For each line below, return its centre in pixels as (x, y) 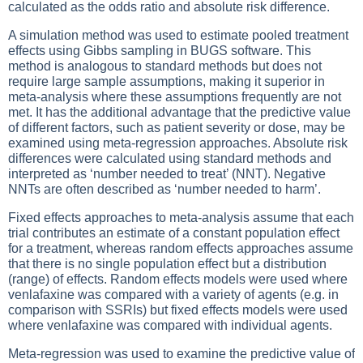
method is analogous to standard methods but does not (165, 66)
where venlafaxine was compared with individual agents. (170, 325)
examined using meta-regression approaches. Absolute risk (178, 143)
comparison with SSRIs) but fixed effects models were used (178, 310)
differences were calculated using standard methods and (170, 158)
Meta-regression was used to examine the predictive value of (181, 354)
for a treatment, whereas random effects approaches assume (181, 248)
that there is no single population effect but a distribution (167, 264)
